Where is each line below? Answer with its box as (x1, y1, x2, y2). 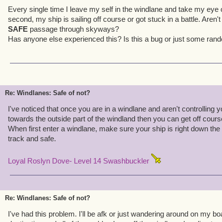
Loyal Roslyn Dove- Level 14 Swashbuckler (8, 157, 151, 165)
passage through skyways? (28, 25, 119, 33)
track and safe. (8, 134, 56, 143)
